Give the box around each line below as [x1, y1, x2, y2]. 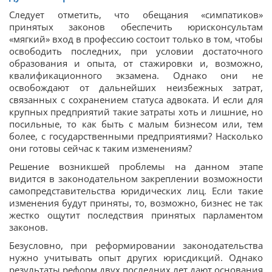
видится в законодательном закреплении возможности [9, 172, 263, 185]
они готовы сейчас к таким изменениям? [9, 141, 192, 154]
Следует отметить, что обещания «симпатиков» [9, 8, 263, 21]
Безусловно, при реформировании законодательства [9, 239, 263, 251]
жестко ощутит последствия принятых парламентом [9, 208, 263, 221]
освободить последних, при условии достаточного [9, 44, 263, 57]
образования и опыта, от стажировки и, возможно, [9, 56, 263, 69]
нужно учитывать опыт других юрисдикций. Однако [9, 251, 263, 263]
